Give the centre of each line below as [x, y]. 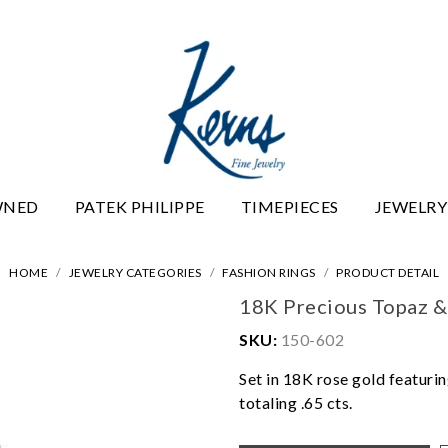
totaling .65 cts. [296, 402]
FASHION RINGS [269, 272]
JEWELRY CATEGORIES [135, 272]
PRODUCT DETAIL [387, 272]
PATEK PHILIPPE [139, 206]
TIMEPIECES [289, 206]
